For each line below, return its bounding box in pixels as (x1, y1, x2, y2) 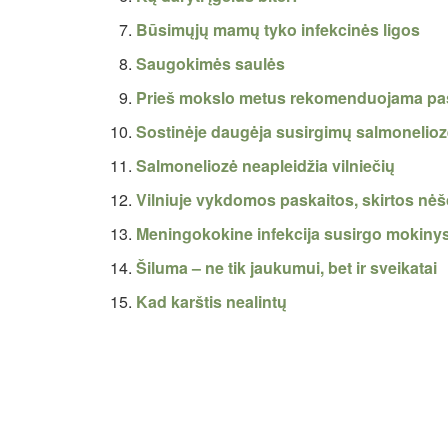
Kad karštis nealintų (136, 289, 288, 313)
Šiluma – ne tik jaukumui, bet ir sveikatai (136, 255, 438, 279)
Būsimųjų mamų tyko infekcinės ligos (136, 17, 421, 41)
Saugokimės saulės (136, 51, 286, 75)
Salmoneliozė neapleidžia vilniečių (136, 153, 396, 177)
